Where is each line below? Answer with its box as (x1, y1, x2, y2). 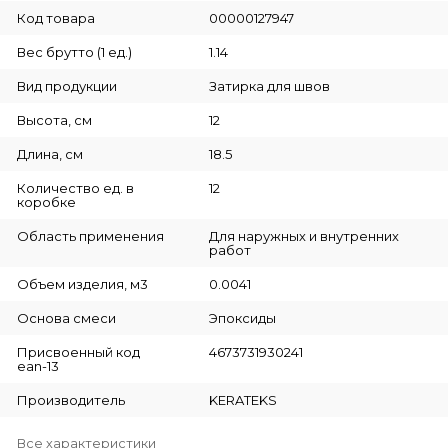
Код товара (17, 9, 95, 26)
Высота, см (17, 111, 92, 128)
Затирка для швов (208, 77, 330, 94)
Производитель (17, 391, 125, 408)
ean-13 (17, 357, 59, 374)
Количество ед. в (17, 179, 134, 196)
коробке (17, 193, 76, 210)
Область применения (17, 227, 164, 244)
